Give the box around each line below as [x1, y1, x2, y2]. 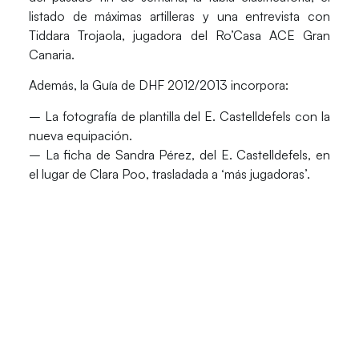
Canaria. [28, 46, 75, 63]
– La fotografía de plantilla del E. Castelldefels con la [28, 107, 331, 124]
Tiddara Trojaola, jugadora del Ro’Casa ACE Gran [28, 26, 331, 43]
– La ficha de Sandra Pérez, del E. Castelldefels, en [28, 146, 331, 163]
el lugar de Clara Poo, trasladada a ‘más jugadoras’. [28, 165, 310, 182]
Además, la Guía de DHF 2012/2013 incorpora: [28, 77, 288, 94]
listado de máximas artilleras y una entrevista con [28, 7, 331, 24]
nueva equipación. [28, 127, 132, 143]
